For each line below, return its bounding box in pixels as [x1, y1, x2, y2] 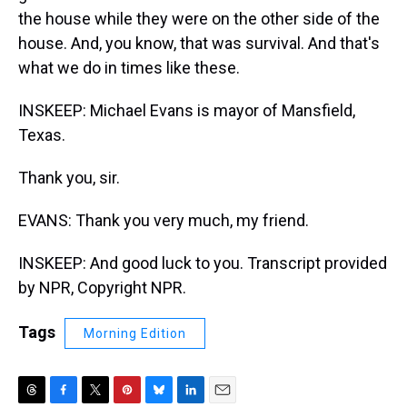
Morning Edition [84, 326, 186, 341]
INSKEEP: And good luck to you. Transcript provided [18, 253, 387, 273]
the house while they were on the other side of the [18, 9, 380, 28]
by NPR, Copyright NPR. [18, 278, 186, 297]
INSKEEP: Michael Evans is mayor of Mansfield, [18, 101, 355, 120]
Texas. [18, 125, 65, 144]
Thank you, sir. [18, 168, 120, 187]
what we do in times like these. [18, 58, 240, 77]
